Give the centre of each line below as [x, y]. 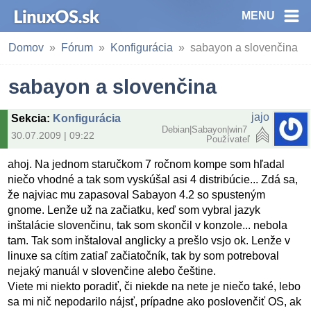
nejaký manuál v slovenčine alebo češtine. [112, 271]
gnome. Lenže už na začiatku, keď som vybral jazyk [134, 210]
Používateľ [228, 139]
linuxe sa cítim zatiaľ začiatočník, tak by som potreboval [144, 256]
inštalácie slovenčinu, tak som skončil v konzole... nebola [148, 226]
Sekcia [29, 118]
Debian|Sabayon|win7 [206, 129]
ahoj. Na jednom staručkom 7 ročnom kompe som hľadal [146, 165]
